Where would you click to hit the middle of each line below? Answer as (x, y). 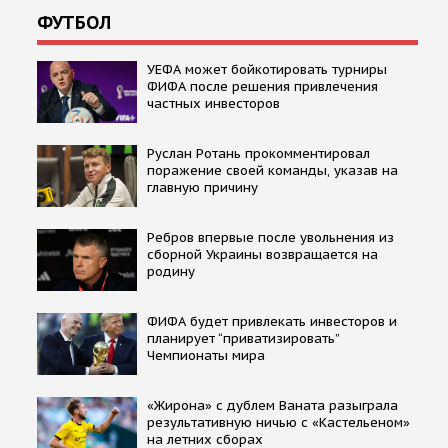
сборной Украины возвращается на (262, 254)
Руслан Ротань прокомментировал (258, 153)
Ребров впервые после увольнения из (270, 237)
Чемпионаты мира (206, 355)
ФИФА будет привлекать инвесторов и (272, 321)
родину (171, 271)
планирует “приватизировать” (243, 338)
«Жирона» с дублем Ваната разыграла (272, 405)
